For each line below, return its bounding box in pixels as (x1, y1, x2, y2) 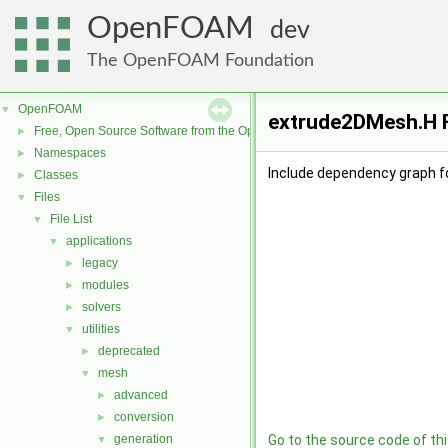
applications (66, 234, 132, 248)
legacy (82, 256, 118, 270)
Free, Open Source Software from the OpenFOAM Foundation (34, 124, 367, 138)
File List (50, 212, 92, 226)
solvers (82, 300, 121, 314)
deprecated (98, 344, 160, 358)
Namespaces (34, 146, 106, 160)
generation (114, 432, 173, 446)
